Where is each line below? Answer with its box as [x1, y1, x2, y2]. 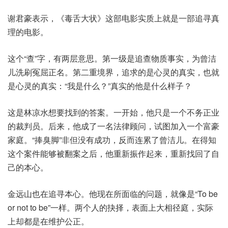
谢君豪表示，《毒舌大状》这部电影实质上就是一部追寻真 [8, 12, 219, 24]
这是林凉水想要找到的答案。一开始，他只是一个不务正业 [8, 106, 219, 119]
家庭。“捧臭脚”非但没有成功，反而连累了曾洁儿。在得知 [8, 134, 216, 146]
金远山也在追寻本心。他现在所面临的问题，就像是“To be [8, 188, 218, 200]
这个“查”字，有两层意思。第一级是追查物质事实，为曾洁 [8, 52, 216, 65]
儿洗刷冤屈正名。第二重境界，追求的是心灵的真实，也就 [8, 66, 219, 78]
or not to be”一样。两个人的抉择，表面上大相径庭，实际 [8, 202, 213, 214]
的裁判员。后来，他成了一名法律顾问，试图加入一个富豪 [8, 120, 219, 132]
